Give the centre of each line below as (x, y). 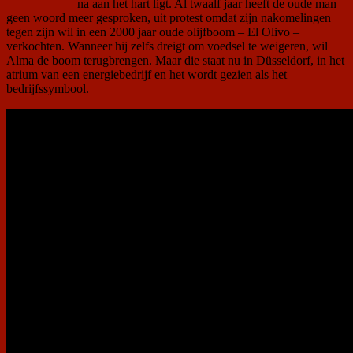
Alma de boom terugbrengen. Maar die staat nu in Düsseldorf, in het (175, 61)
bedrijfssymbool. (48, 89)
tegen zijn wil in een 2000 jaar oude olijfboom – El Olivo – (153, 32)
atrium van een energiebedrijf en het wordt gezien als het (147, 75)
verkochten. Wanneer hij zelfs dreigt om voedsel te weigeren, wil (167, 46)
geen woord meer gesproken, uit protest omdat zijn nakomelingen (169, 18)
